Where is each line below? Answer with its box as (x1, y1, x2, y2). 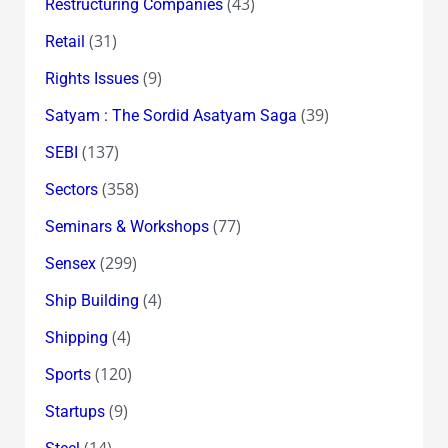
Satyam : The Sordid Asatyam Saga (44, 105, 297, 125)
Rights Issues (44, 68, 139, 88)
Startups (44, 401, 105, 421)
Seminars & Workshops (44, 216, 209, 236)
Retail (44, 31, 85, 51)
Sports (44, 364, 91, 384)
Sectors (44, 179, 98, 199)
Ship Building (44, 290, 139, 310)
